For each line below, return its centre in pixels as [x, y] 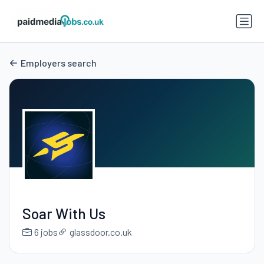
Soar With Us [64, 214]
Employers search [59, 63]
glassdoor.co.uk [100, 232]
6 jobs [46, 232]
